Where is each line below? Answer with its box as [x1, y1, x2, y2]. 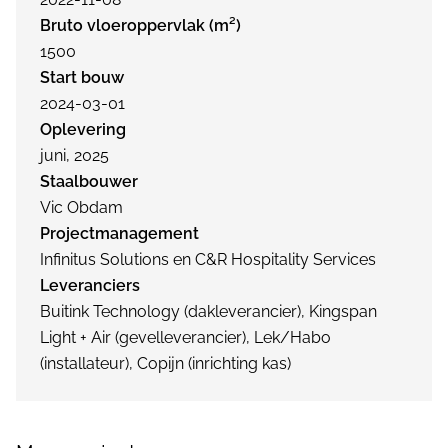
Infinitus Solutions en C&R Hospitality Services [40, 250, 376, 269]
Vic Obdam [40, 198, 123, 217]
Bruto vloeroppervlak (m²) [40, 16, 241, 35]
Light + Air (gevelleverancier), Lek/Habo [40, 328, 331, 347]
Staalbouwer [40, 172, 138, 191]
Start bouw [40, 68, 124, 87]
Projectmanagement [40, 224, 199, 243]
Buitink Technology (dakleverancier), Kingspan [40, 302, 377, 321]
